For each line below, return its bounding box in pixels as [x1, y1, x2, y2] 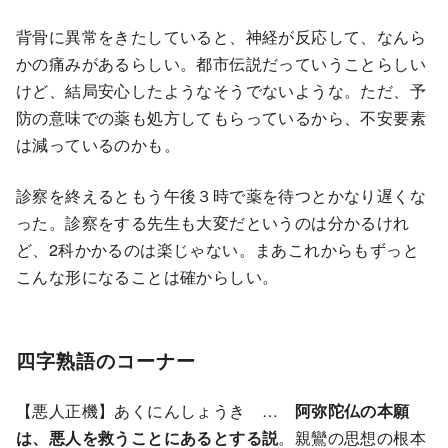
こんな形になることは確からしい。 [16, 264, 279, 288]
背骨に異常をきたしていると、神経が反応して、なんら [16, 24, 426, 48]
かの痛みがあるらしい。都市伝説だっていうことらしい [16, 51, 426, 75]
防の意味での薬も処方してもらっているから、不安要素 [16, 105, 426, 129]
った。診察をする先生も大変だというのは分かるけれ [16, 210, 410, 234]
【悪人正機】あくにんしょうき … [16, 399, 295, 423]
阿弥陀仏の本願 [294, 399, 410, 423]
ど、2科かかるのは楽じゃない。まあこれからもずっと [16, 237, 419, 261]
